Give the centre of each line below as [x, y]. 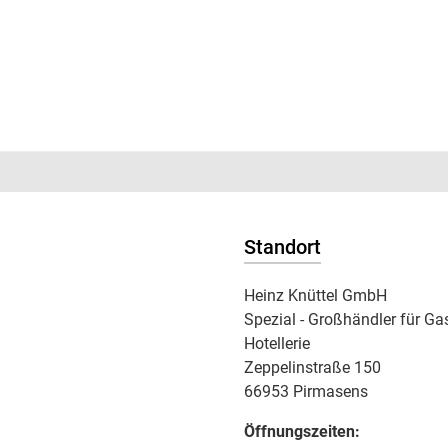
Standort [282, 247]
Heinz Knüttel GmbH [315, 295]
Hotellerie [277, 343]
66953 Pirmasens [306, 391]
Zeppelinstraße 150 [312, 367]
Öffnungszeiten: [302, 431]
